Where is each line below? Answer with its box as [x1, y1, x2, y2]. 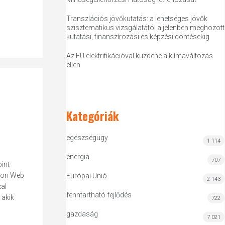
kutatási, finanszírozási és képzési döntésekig [66, 33, 210, 41]
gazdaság [66, 210, 98, 218]
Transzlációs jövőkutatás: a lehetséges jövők [66, 15, 208, 23]
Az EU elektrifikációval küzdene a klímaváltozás [66, 52, 213, 60]
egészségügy [66, 134, 108, 142]
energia [66, 153, 90, 161]
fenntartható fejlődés [66, 191, 132, 199]
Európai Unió [66, 172, 107, 180]
